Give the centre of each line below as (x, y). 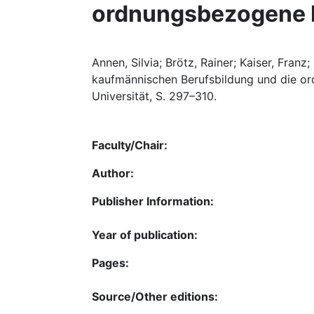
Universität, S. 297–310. (154, 96)
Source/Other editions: (155, 296)
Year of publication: (145, 235)
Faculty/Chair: (130, 145)
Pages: (110, 263)
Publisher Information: (153, 201)
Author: (113, 173)
